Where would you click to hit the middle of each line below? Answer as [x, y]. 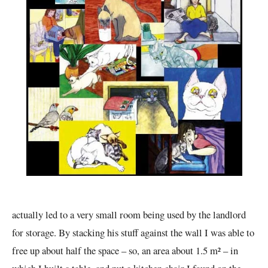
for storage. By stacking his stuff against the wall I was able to [133, 232]
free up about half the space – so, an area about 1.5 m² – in [125, 250]
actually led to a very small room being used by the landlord [129, 214]
